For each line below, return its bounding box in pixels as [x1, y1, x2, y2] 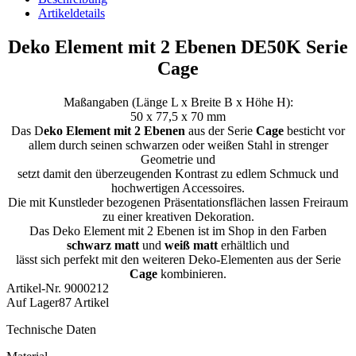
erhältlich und [218, 238, 289, 253]
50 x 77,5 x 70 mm [130, 110, 226, 124]
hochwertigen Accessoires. [111, 181, 245, 195]
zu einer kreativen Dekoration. [102, 210, 254, 224]
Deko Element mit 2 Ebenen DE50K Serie [8, 37, 348, 58]
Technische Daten [6, 323, 96, 337]
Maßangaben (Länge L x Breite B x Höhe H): [63, 95, 293, 110]
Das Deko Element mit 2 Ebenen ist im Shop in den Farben [29, 224, 327, 238]
